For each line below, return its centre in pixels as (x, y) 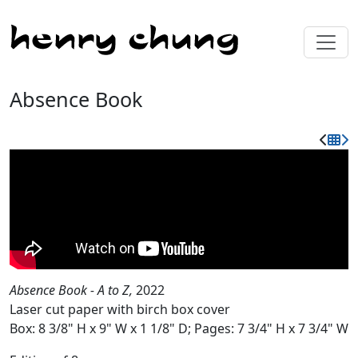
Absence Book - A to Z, (73, 290)
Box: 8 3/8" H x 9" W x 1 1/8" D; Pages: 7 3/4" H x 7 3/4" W (179, 328)
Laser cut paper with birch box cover (120, 309)
